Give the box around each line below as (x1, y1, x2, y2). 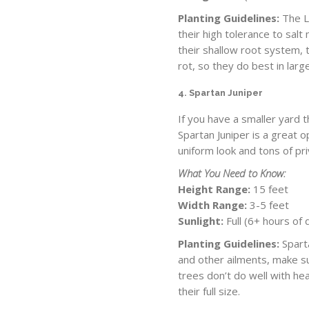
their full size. (178, 283, 241, 298)
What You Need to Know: (178, 166, 286, 180)
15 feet (250, 181, 289, 196)
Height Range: (178, 181, 251, 196)
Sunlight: (178, 213, 224, 228)
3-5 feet (247, 197, 290, 212)
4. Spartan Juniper (178, 87, 263, 98)
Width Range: (178, 197, 248, 212)
